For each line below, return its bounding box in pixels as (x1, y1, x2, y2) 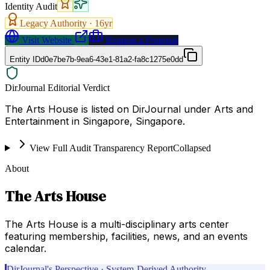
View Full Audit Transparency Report (29, 142, 173, 153)
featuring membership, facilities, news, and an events (5, 230, 248, 242)
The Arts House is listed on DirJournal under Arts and (5, 102, 253, 115)
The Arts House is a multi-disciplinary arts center (5, 218, 229, 230)
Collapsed (172, 142, 211, 153)
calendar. (5, 242, 46, 254)
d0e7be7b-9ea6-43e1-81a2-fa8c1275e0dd (40, 54, 183, 64)
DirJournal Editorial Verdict (5, 82, 110, 93)
